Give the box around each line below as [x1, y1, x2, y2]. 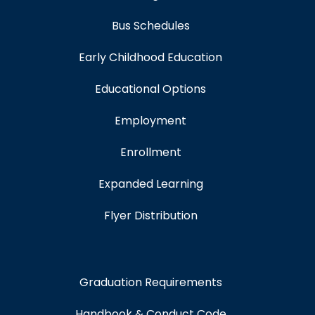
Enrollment [120, 144, 181, 161]
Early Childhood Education [79, 49, 222, 66]
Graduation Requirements [79, 274, 222, 291]
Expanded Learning [98, 176, 203, 193]
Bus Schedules [111, 18, 190, 34]
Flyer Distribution [103, 207, 198, 224]
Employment [115, 112, 186, 129]
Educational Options [95, 81, 206, 98]
